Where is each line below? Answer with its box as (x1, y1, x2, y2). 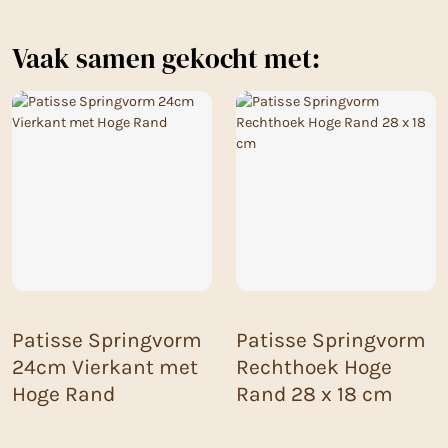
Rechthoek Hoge (236, 355, 392, 380)
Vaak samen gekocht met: (12, 40, 320, 78)
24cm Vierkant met (12, 355, 198, 380)
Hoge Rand (12, 382, 115, 407)
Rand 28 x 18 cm (236, 382, 393, 407)
